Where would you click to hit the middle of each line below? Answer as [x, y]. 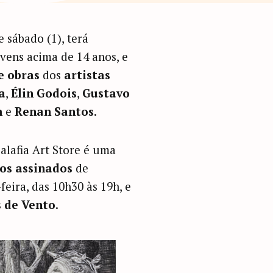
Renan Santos [54, 111]
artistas [87, 74]
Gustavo [106, 93]
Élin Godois [44, 93]
